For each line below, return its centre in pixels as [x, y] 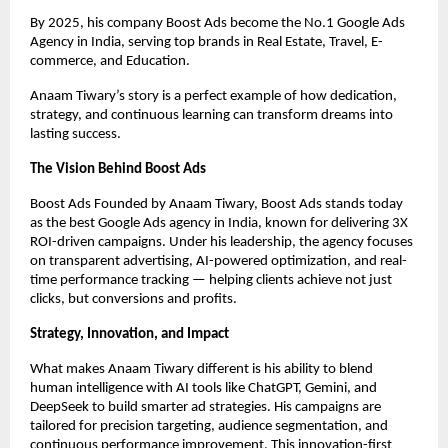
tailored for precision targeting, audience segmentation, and [209, 427]
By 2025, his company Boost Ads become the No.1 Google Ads [217, 24]
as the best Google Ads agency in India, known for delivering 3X [219, 224]
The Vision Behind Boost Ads [118, 170]
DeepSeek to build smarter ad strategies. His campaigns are [205, 408]
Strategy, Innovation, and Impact [129, 335]
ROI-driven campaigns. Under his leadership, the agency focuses [221, 243]
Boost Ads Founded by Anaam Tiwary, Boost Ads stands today [216, 205]
